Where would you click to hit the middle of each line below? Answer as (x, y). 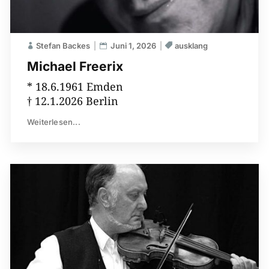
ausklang (191, 45)
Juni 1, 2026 (133, 45)
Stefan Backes (63, 45)
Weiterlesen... (53, 122)
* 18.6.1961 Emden (75, 86)
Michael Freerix (75, 66)
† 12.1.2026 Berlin (72, 101)
